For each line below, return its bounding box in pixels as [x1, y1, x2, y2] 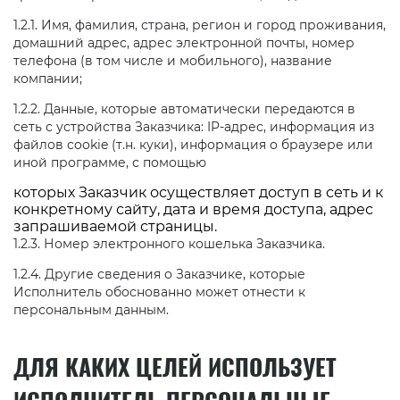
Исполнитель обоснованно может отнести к [13, 284, 305, 301]
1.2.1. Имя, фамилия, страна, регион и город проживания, [13, 17, 386, 34]
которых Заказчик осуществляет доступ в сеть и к [13, 184, 383, 202]
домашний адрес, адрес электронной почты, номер [13, 35, 354, 52]
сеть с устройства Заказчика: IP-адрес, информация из [13, 119, 374, 136]
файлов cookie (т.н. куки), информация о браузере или [13, 137, 373, 154]
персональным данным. [13, 302, 169, 319]
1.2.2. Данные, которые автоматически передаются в [13, 101, 355, 118]
